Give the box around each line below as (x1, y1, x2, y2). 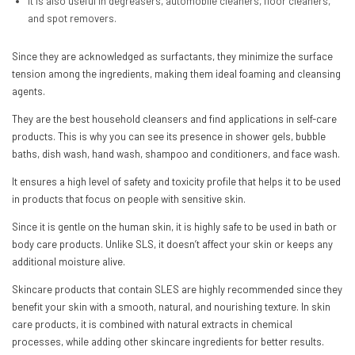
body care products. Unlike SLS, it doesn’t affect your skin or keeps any (12, 237, 333, 250)
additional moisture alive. (12, 254, 128, 268)
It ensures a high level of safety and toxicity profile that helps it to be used (12, 174, 341, 188)
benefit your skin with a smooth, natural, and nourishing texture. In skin (12, 300, 330, 313)
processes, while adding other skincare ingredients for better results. (12, 334, 324, 348)
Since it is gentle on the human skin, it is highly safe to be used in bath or (12, 219, 337, 233)
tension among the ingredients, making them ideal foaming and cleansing (12, 67, 341, 80)
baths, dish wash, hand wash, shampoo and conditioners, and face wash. (12, 147, 342, 160)
